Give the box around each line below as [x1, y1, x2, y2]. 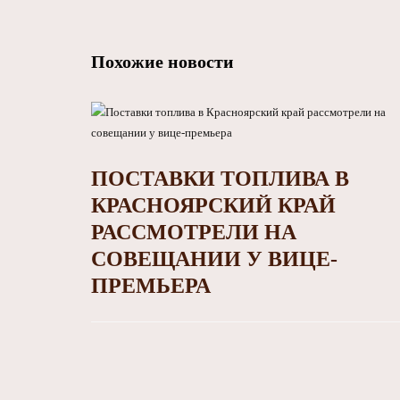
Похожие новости [91, 52, 234, 72]
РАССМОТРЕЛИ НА [91, 221, 296, 245]
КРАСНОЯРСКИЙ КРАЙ [91, 194, 336, 218]
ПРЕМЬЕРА [91, 274, 211, 298]
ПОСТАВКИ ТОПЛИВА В [91, 167, 349, 191]
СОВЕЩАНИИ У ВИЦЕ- [91, 247, 337, 271]
